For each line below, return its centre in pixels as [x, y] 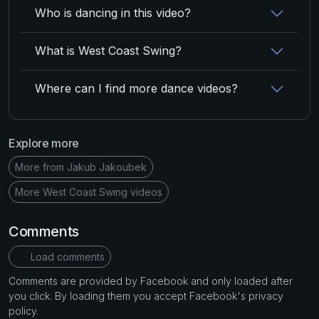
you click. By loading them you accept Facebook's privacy [146, 296]
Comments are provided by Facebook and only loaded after [151, 281]
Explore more [44, 143]
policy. [23, 310]
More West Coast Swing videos [89, 192]
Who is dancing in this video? [113, 13]
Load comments [66, 256]
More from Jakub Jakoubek [81, 167]
